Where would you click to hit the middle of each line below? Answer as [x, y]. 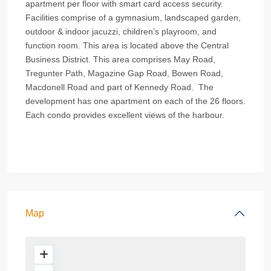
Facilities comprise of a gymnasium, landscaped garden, [133, 17]
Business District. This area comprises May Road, [120, 59]
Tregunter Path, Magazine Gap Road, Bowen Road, [124, 73]
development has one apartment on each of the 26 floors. [135, 101]
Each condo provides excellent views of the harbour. [125, 115]
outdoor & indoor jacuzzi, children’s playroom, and [121, 31]
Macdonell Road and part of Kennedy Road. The [119, 87]
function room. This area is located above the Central [127, 45]
